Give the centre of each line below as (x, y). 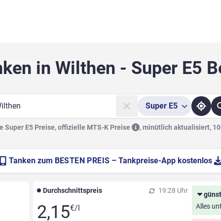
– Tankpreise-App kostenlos (162, 161)
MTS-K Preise (109, 128)
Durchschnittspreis (72, 191)
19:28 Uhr (173, 191)
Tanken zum (32, 161)
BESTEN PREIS (82, 161)
